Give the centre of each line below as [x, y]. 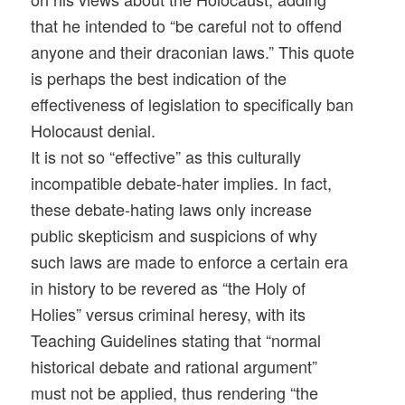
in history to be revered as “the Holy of [169, 288]
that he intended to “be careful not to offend [187, 26]
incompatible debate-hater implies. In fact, [182, 183]
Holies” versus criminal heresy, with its [169, 314]
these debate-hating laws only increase [172, 209]
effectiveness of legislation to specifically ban [193, 104]
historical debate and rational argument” [174, 367]
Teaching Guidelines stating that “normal [176, 340]
